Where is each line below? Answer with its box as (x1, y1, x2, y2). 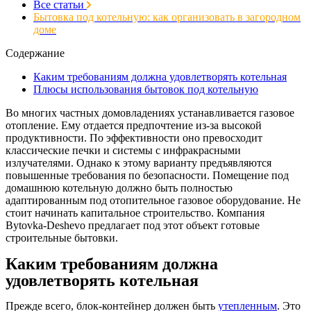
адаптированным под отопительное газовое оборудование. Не (6, 194, 301, 206)
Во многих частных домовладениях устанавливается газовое (6, 106, 294, 119)
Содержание (6, 47, 65, 59)
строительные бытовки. (6, 231, 118, 244)
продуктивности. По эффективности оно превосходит (6, 131, 262, 144)
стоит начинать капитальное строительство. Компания (6, 206, 264, 219)
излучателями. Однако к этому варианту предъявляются (6, 156, 271, 169)
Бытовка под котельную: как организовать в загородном (33, 10, 301, 23)
